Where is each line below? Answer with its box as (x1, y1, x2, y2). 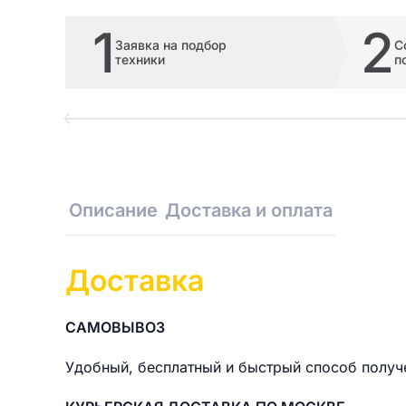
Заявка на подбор (115, 37, 227, 53)
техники (115, 52, 165, 67)
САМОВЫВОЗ (65, 318, 165, 336)
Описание (69, 199, 158, 221)
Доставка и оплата (165, 199, 333, 221)
